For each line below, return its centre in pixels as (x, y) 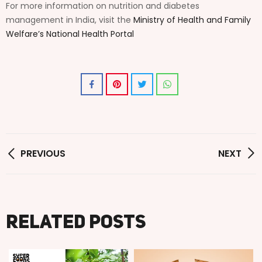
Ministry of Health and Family (192, 20)
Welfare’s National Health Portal (70, 34)
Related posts (76, 223)
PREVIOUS (43, 153)
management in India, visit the (70, 20)
